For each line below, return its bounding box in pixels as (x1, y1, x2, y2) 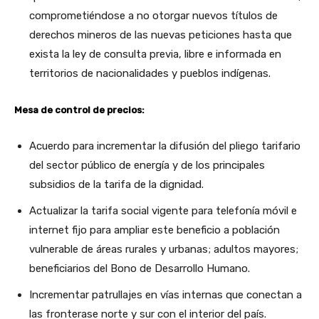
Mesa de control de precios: (14, 104, 145, 115)
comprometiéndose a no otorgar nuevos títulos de (29, 9, 278, 22)
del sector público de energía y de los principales (29, 158, 265, 172)
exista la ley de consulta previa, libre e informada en (29, 47, 281, 61)
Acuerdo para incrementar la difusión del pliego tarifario (29, 139, 300, 152)
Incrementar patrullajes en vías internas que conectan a (29, 288, 302, 301)
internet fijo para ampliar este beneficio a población (29, 223, 280, 236)
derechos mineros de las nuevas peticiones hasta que (29, 28, 292, 41)
